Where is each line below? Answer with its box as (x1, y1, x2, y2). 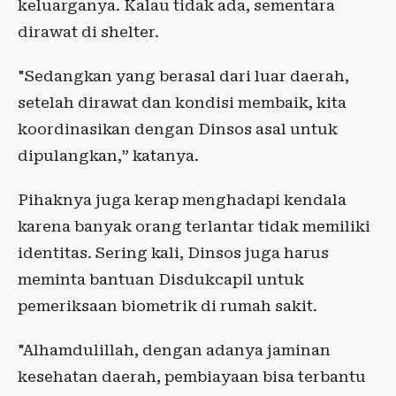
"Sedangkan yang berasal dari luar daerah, (18, 67, 349, 85)
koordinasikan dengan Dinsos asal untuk (18, 120, 338, 138)
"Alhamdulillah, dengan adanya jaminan (18, 341, 331, 359)
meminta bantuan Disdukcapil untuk (18, 270, 304, 288)
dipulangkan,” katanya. (18, 147, 199, 164)
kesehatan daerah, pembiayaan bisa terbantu (18, 368, 366, 385)
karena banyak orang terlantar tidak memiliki (18, 217, 370, 235)
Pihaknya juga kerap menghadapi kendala (18, 191, 346, 209)
